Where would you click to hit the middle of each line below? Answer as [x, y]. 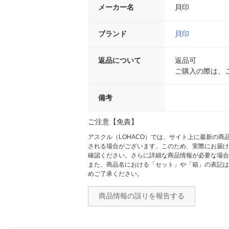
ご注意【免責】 [113, 122]
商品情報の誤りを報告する [142, 196]
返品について [120, 61]
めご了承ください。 [116, 174]
